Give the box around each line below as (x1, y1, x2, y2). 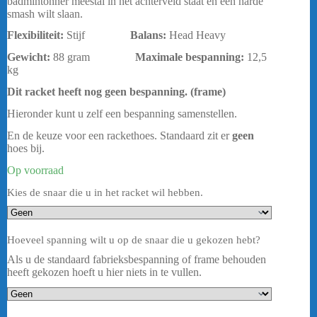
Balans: (130, 29, 169, 42)
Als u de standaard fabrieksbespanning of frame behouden (7, 253, 266, 266)
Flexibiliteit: (7, 29, 67, 42)
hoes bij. (7, 142, 45, 154)
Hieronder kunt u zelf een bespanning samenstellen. (7, 107, 237, 120)
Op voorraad (7, 164, 64, 177)
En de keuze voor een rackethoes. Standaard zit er (7, 129, 232, 142)
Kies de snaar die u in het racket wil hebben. (7, 187, 203, 199)
